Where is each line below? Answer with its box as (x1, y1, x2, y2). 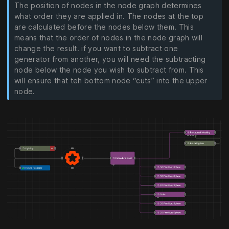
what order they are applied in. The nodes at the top (14, 11, 204, 20)
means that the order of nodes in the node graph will (14, 33, 203, 42)
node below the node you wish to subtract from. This (14, 65, 204, 74)
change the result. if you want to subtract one (14, 43, 178, 53)
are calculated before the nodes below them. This (14, 22, 194, 31)
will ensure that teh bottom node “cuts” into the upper (14, 76, 208, 85)
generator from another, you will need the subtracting (14, 54, 206, 63)
